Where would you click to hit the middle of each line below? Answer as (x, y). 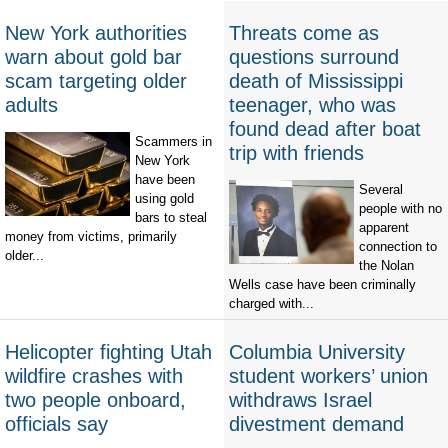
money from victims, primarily (91, 237)
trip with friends (296, 153)
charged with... (271, 304)
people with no (400, 209)
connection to (398, 247)
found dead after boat (325, 129)
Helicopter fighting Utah (108, 352)
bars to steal (171, 218)
